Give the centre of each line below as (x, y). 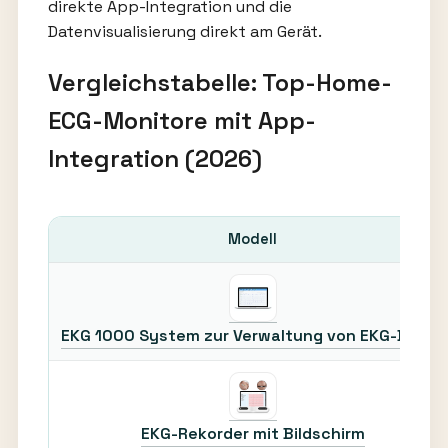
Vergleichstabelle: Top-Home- (219, 82)
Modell (253, 238)
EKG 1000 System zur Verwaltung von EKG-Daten (252, 335)
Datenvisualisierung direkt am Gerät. (184, 31)
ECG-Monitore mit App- (181, 120)
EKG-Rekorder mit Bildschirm (252, 433)
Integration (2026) (154, 158)
